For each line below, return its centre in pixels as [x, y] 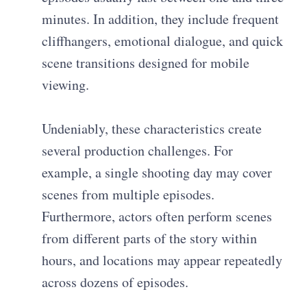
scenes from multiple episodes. [128, 195]
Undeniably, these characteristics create [152, 129]
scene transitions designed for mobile [146, 63]
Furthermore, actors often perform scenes [157, 217]
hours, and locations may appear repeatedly [162, 260]
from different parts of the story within [150, 238]
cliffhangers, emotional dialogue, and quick [163, 41]
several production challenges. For [138, 151]
